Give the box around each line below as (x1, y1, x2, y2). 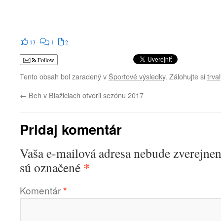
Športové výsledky (109, 71, 165, 81)
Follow (36, 55, 54, 64)
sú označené (20, 158, 83, 176)
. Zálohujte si (165, 71, 207, 81)
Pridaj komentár (20, 119, 122, 139)
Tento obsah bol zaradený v (20, 71, 109, 81)
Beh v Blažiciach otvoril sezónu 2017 (27, 89, 144, 100)
